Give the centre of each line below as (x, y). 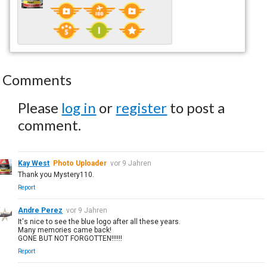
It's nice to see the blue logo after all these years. (100, 221)
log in (79, 107)
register (142, 107)
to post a (196, 107)
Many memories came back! (65, 230)
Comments (37, 79)
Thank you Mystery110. (56, 174)
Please (40, 107)
